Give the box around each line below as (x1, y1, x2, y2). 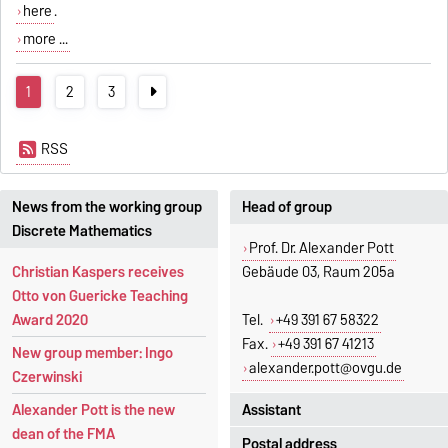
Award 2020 (12, 307, 88, 332)
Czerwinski (12, 364, 82, 389)
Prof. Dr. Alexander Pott (248, 235, 394, 260)
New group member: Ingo (12, 340, 173, 365)
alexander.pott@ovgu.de (248, 355, 402, 380)
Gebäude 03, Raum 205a (242, 259, 395, 284)
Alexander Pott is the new (12, 397, 175, 422)
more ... (22, 26, 68, 51)
